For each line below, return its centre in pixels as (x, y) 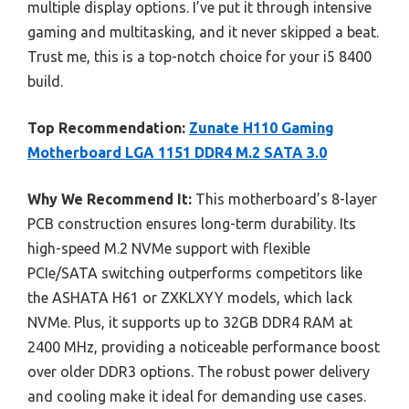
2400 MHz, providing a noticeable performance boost (204, 347)
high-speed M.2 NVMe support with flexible (169, 249)
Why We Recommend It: (110, 199)
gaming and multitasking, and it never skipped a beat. (203, 32)
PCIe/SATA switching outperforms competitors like (195, 273)
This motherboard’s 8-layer (284, 199)
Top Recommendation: (106, 128)
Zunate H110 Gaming (262, 128)
